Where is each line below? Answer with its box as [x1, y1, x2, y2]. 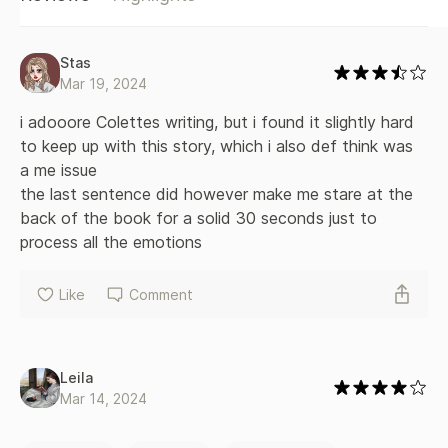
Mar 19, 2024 [60, 75, 147, 92]
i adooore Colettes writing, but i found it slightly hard [20, 112, 419, 132]
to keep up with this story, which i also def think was [20, 136, 418, 156]
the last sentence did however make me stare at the [20, 184, 418, 204]
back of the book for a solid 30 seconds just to [20, 208, 382, 228]
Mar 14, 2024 [60, 390, 147, 407]
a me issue [20, 160, 97, 180]
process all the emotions [20, 232, 202, 252]
